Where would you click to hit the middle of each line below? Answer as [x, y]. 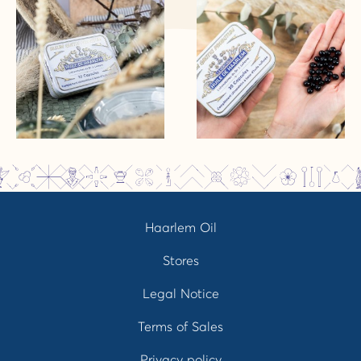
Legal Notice [180, 294]
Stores [180, 261]
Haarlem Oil [180, 228]
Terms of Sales [180, 327]
